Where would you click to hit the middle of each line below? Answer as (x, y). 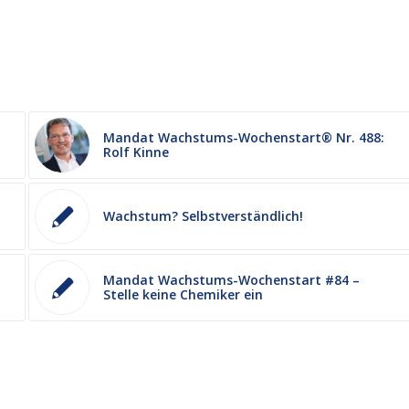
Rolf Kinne (136, 152)
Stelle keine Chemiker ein (184, 294)
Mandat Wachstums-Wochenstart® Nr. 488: (244, 137)
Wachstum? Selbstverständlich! (204, 215)
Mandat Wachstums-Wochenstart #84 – (232, 279)
